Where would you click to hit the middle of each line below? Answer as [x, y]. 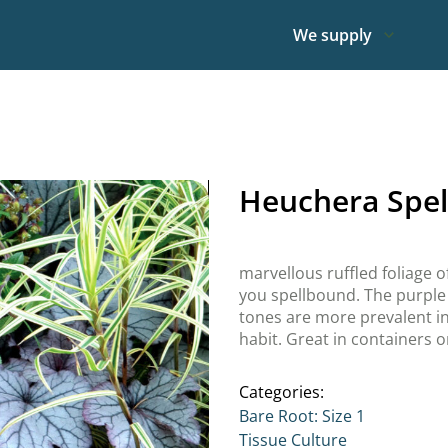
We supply [332, 35]
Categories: [281, 392]
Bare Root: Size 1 [302, 416]
